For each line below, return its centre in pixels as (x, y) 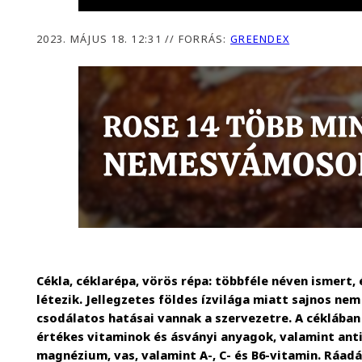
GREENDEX (260, 39)
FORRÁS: (203, 39)
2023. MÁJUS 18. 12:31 (101, 39)
